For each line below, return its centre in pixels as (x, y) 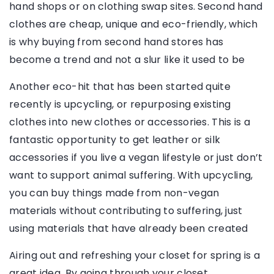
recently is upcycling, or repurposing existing (120, 105)
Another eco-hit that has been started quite (120, 87)
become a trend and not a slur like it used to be (127, 60)
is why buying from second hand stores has (117, 42)
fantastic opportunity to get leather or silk (115, 140)
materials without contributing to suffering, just (126, 211)
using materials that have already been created (129, 229)
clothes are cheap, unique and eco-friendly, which (134, 24)
